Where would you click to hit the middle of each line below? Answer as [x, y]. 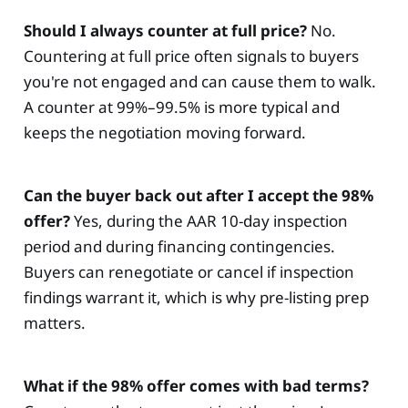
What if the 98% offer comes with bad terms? [196, 385]
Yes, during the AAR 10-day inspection [209, 220]
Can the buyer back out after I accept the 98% [198, 195]
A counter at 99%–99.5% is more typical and [181, 107]
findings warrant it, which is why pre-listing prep [196, 297]
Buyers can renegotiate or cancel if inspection [189, 271]
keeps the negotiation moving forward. [164, 132]
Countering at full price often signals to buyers [191, 56]
